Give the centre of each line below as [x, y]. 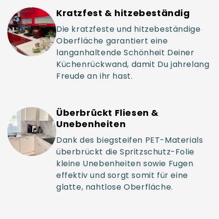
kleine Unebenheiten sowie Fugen [125, 163]
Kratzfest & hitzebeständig [123, 13]
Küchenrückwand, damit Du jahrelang [133, 64]
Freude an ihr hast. [95, 76]
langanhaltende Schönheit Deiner [125, 52]
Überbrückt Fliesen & [108, 112]
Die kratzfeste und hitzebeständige [129, 29]
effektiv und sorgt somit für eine [122, 175]
